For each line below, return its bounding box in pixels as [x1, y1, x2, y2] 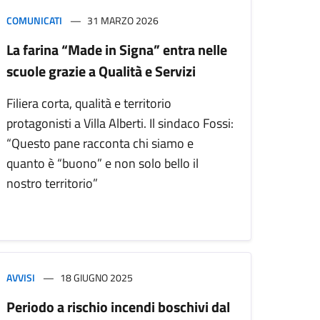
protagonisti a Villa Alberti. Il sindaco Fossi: [6, 114, 234, 134]
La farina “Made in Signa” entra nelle [6, 39, 227, 61]
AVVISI [6, 270, 35, 286]
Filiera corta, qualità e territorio [6, 94, 171, 114]
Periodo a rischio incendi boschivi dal [6, 296, 230, 319]
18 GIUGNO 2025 [60, 270, 133, 286]
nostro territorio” [6, 174, 98, 194]
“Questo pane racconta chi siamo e [6, 134, 194, 154]
